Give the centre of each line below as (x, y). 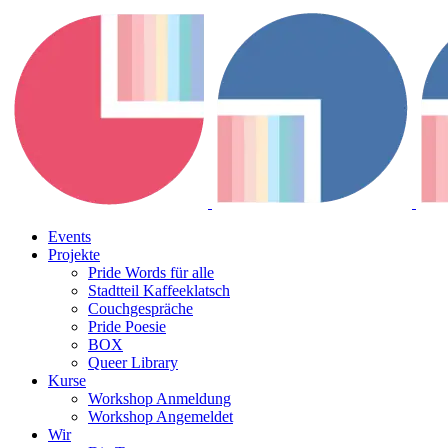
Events (69, 236)
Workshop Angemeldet (160, 416)
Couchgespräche (140, 308)
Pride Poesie (127, 326)
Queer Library (133, 362)
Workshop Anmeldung (159, 398)
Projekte (74, 254)
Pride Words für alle (151, 272)
